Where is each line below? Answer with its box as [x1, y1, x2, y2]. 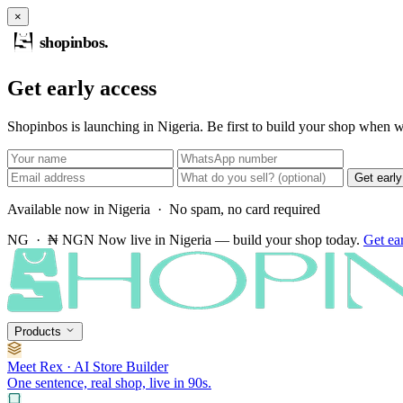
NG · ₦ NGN [7, 231, 94, 247]
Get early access [7, 76, 157, 100]
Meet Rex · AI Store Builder [7, 358, 168, 374]
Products [14, 324, 65, 338]
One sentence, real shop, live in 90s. [7, 374, 211, 390]
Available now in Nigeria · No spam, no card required [7, 201, 320, 217]
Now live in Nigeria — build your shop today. [98, 231, 360, 247]
